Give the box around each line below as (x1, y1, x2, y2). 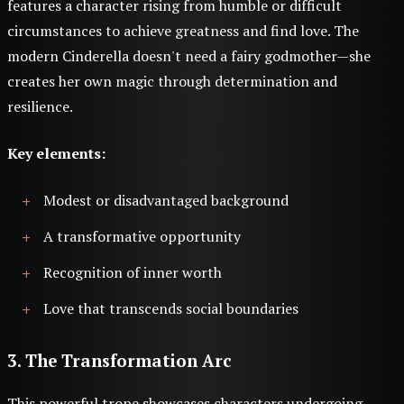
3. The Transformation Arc (7, 350, 231, 372)
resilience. (7, 96, 73, 117)
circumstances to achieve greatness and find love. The (7, 21, 359, 41)
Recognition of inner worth (43, 262, 222, 283)
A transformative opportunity (43, 226, 241, 247)
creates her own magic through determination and (7, 71, 337, 92)
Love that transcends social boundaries (43, 298, 298, 319)
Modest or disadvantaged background (43, 190, 289, 211)
